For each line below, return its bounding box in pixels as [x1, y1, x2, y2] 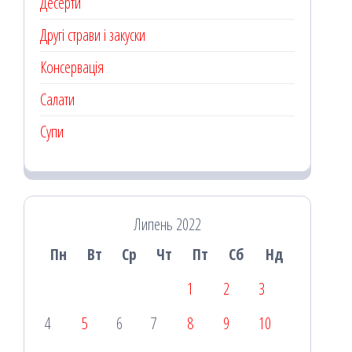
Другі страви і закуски [40, 24, 145, 46]
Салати [40, 88, 75, 110]
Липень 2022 [134, 213, 201, 235]
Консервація [40, 56, 104, 78]
